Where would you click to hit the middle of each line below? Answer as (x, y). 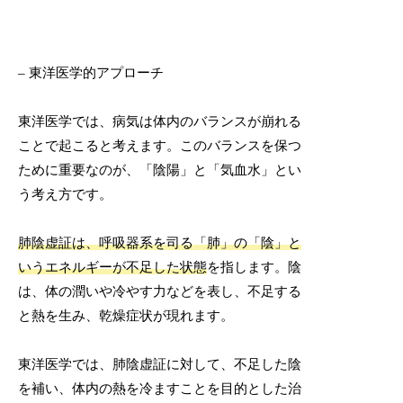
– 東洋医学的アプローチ (91, 72)
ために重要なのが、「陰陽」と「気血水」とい (160, 170)
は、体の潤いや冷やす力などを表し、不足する (160, 291)
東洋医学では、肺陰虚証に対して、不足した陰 (160, 364)
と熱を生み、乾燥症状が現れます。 (126, 315)
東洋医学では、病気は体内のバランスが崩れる (160, 121)
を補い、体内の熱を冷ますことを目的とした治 (160, 388)
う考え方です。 (66, 194)
